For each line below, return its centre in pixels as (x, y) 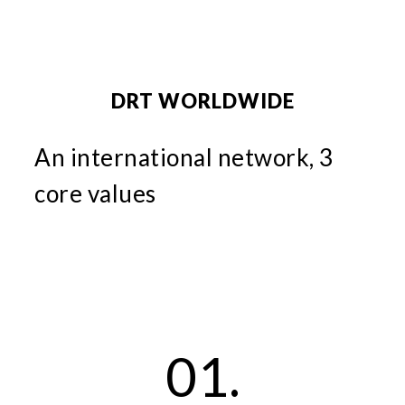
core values (95, 194)
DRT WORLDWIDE (202, 101)
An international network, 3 (184, 158)
